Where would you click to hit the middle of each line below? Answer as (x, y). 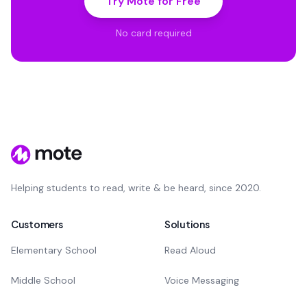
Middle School (43, 280)
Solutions (187, 224)
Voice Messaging (202, 280)
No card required (153, 33)
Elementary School (54, 250)
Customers (37, 224)
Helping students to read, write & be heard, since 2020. (136, 188)
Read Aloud (190, 250)
